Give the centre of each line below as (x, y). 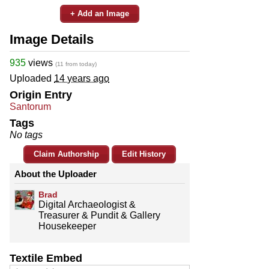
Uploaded (32, 78)
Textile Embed (46, 258)
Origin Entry (41, 95)
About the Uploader (56, 174)
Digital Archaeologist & (87, 204)
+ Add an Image (100, 13)
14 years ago (82, 78)
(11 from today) (76, 64)
